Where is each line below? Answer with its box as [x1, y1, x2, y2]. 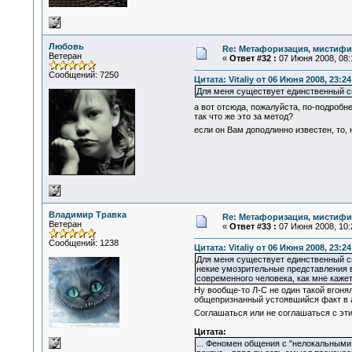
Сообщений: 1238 [48, 238, 119, 247]
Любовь [48, 42, 84, 51]
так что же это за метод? [193, 112, 293, 122]
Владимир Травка [48, 210, 126, 219]
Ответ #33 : [229, 222, 277, 231]
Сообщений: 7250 [48, 70, 119, 79]
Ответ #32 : [229, 53, 277, 63]
